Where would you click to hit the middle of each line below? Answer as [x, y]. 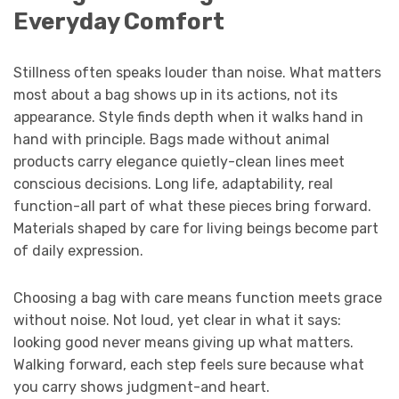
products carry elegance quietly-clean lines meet [179, 161]
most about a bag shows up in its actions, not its [175, 94]
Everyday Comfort [119, 21]
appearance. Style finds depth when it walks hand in [188, 117]
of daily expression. [78, 250]
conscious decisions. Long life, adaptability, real [173, 183]
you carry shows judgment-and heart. [142, 387]
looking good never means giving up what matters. [183, 342]
